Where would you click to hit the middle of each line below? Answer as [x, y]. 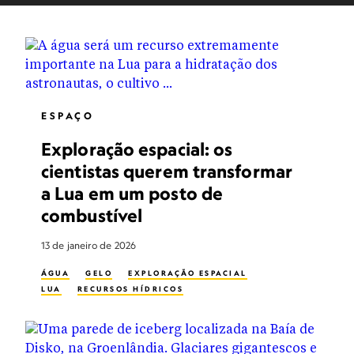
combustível [92, 215]
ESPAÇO [68, 116]
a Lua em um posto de [132, 193]
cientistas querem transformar [167, 171]
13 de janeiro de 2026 [89, 245]
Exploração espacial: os [137, 149]
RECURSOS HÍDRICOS [130, 289]
